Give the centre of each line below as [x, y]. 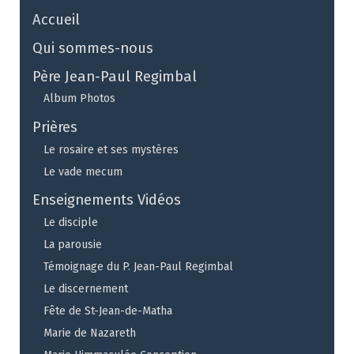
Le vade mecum [83, 171]
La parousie [73, 244]
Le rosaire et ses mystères [111, 149]
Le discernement [86, 288]
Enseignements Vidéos [107, 200]
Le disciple [71, 222]
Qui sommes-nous [93, 48]
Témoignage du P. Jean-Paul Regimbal [138, 266]
